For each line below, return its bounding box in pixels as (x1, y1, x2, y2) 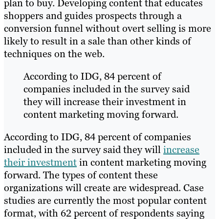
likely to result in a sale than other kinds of (4, 35, 191, 48)
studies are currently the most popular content (4, 194, 207, 207)
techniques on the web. (4, 47, 105, 61)
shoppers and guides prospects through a (4, 9, 182, 22)
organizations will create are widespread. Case (4, 181, 204, 195)
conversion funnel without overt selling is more (4, 22, 211, 35)
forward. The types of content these (4, 169, 158, 182)
